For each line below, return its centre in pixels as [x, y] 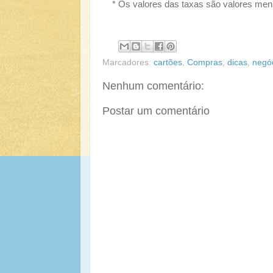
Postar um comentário [156, 111]
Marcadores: [128, 62]
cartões [168, 62]
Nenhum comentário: [153, 86]
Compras [205, 62]
